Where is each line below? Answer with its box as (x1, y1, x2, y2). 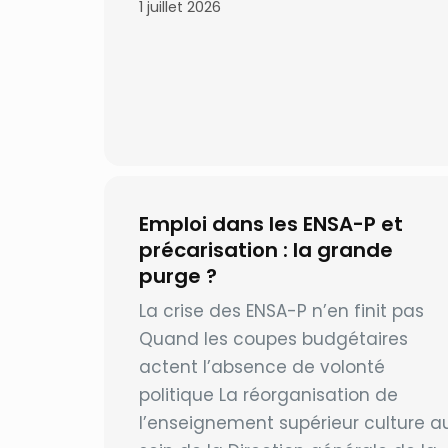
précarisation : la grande (138, 236, 393, 264)
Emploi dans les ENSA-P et (138, 210, 403, 238)
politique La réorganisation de (138, 383, 398, 407)
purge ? (138, 262, 222, 290)
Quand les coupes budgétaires (138, 327, 408, 351)
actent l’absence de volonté (138, 355, 385, 379)
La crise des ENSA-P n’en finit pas (138, 299, 424, 323)
